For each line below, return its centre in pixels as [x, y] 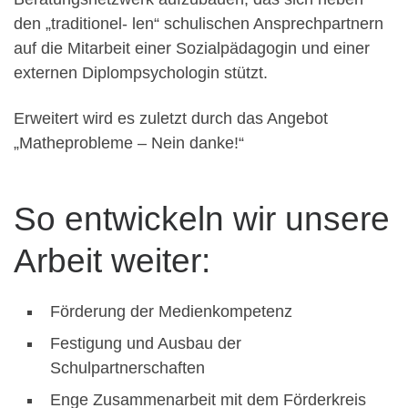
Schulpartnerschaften [127, 368]
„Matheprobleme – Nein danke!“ [129, 143]
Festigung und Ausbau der [146, 344]
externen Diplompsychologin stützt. [141, 73]
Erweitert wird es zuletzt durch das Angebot [171, 118]
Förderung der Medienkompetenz [171, 312]
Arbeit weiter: [112, 261]
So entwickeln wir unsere [202, 219]
